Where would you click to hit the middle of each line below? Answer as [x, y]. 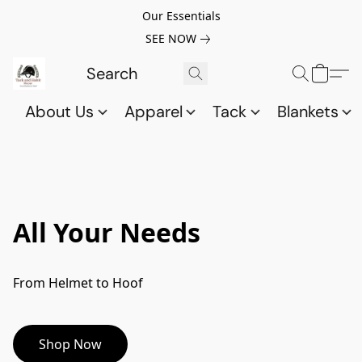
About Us [61, 112]
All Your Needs [107, 232]
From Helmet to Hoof [78, 283]
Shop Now [70, 344]
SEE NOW [171, 38]
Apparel [155, 112]
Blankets [309, 112]
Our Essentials [181, 16]
